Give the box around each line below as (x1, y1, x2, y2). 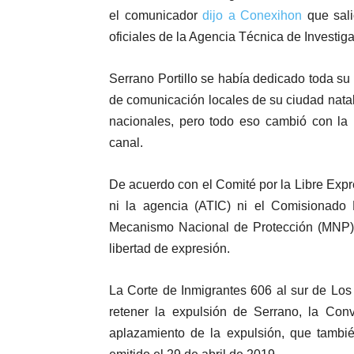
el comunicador (109, 9, 203, 23)
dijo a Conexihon (202, 9, 307, 23)
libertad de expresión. (109, 242, 230, 256)
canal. (109, 136, 143, 150)
